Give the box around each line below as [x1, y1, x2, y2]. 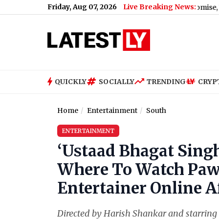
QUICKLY [55, 77, 87, 86]
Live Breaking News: [123, 2, 196, 11]
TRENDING [147, 77, 186, 86]
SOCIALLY [99, 77, 134, 86]
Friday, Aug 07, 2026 [47, 2, 117, 11]
